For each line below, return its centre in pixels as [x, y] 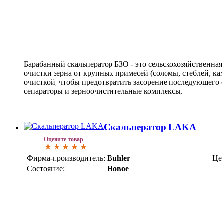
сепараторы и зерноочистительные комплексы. [103, 91]
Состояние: [46, 168]
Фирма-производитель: [66, 158]
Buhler [119, 158]
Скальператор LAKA [150, 127]
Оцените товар [63, 139]
